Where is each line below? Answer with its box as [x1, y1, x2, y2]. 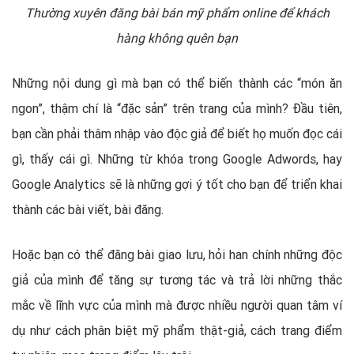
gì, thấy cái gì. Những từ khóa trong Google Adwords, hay [12, 151, 342, 168]
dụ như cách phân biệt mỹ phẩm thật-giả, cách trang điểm [12, 322, 342, 339]
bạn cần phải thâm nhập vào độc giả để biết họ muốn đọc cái [12, 126, 342, 142]
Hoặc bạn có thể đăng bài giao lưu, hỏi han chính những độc [12, 247, 342, 263]
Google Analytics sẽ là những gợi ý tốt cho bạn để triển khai [12, 176, 342, 193]
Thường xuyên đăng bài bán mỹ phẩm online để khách [24, 5, 330, 21]
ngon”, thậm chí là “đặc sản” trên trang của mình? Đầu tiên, [12, 100, 342, 117]
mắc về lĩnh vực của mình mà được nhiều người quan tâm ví [12, 297, 342, 314]
